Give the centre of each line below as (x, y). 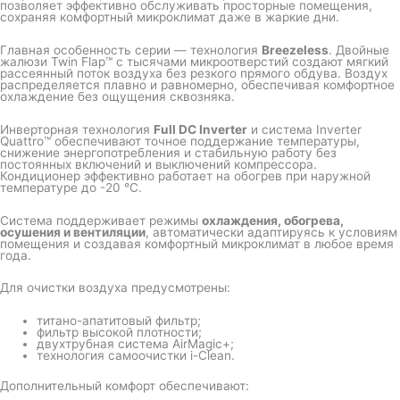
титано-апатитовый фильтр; (119, 321)
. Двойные (359, 50)
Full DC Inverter (200, 129)
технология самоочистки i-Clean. (136, 356)
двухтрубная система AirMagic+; (136, 344)
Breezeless (295, 50)
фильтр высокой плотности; (120, 333)
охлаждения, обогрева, (273, 220)
